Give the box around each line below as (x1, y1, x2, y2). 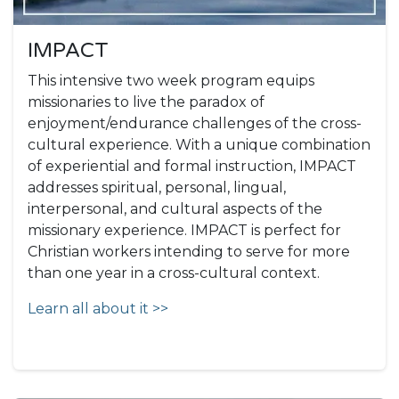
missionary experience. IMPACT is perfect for (28, 222, 341, 240)
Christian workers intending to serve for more (28, 243, 350, 261)
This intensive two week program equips (28, 72, 314, 90)
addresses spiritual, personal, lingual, (28, 179, 286, 197)
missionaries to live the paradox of (28, 94, 265, 111)
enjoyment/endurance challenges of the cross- (28, 115, 362, 133)
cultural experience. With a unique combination (28, 136, 370, 154)
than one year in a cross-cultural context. (28, 265, 320, 282)
